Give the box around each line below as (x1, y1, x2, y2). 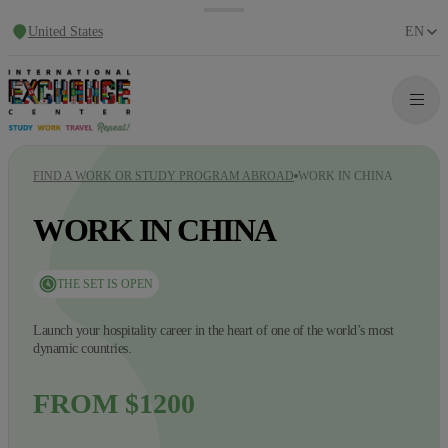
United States (28, 23, 103, 39)
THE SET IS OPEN (57, 276, 153, 291)
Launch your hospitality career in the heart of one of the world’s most (33, 322, 393, 338)
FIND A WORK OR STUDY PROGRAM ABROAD (33, 168, 294, 183)
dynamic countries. (33, 340, 131, 356)
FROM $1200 (33, 387, 195, 419)
